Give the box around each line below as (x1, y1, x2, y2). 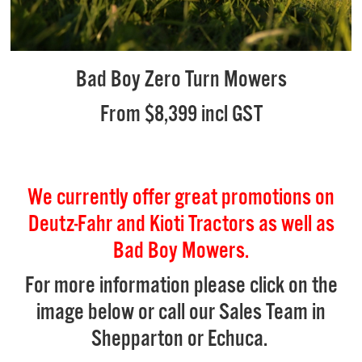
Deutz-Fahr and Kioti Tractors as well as (27, 210, 335, 240)
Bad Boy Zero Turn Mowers (75, 65, 287, 95)
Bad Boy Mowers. (113, 237, 249, 267)
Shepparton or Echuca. (90, 325, 271, 355)
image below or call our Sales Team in (36, 298, 326, 328)
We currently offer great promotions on (27, 183, 335, 213)
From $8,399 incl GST (99, 100, 263, 130)
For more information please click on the (24, 271, 338, 301)
